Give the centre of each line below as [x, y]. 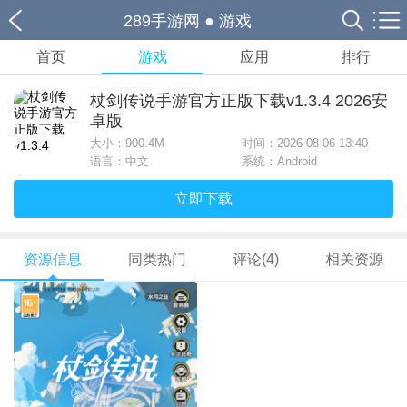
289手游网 [162, 21]
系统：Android [279, 161]
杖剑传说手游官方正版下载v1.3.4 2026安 [239, 101]
